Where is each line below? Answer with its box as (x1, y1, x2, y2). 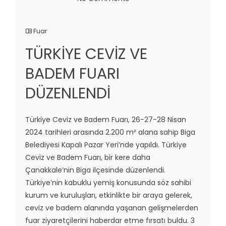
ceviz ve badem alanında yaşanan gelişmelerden (25, 202, 198, 213)
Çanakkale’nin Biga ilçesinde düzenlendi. (25, 164, 165, 175)
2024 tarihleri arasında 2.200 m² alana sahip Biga (25, 127, 195, 137)
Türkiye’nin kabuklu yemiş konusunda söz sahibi (25, 177, 191, 188)
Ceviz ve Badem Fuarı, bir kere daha (25, 152, 150, 162)
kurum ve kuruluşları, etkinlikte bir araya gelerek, (25, 190, 192, 200)
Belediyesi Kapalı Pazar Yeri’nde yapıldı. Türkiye (25, 139, 187, 150)
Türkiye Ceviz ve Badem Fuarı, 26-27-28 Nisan (25, 114, 186, 125)
